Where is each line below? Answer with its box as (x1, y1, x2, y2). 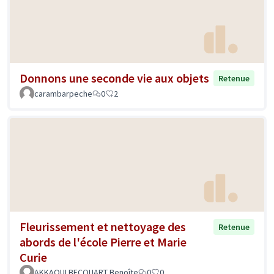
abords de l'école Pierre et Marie (20, 234, 187, 250)
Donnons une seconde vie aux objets (20, 70, 209, 86)
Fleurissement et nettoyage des (20, 218, 186, 234)
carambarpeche (34, 87, 92, 99)
